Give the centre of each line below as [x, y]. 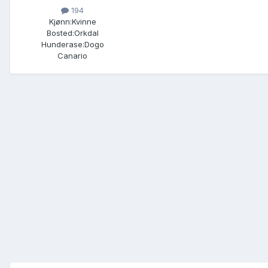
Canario [72, 55]
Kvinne [84, 21]
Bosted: [60, 33]
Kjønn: [60, 21]
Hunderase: [63, 44]
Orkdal [86, 33]
